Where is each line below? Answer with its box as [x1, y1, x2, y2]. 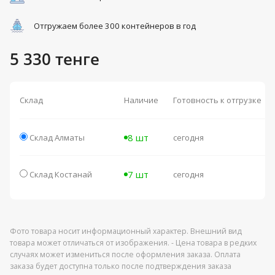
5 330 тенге [10, 48, 99, 71]
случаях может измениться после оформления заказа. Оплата [10, 249, 241, 260]
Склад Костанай [29, 169, 92, 180]
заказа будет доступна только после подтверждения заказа [10, 261, 231, 272]
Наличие [124, 95, 158, 106]
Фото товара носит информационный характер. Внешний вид [10, 226, 242, 237]
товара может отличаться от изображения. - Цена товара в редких [10, 238, 257, 249]
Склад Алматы [29, 132, 85, 144]
